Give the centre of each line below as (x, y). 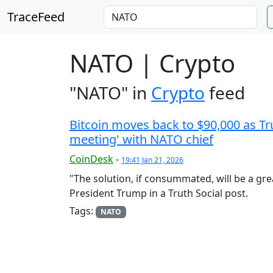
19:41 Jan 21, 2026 (152, 160)
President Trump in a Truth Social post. (159, 193)
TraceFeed (36, 17)
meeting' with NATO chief (141, 139)
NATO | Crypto (152, 63)
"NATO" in (110, 93)
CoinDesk (91, 159)
